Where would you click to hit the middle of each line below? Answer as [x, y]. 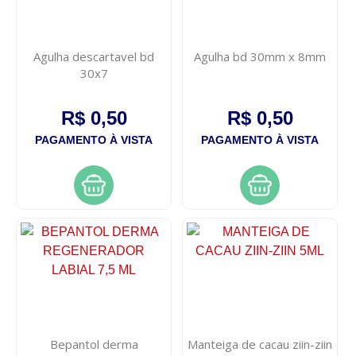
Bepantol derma [94, 344]
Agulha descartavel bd [94, 57]
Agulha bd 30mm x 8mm [260, 57]
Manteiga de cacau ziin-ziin [260, 344]
